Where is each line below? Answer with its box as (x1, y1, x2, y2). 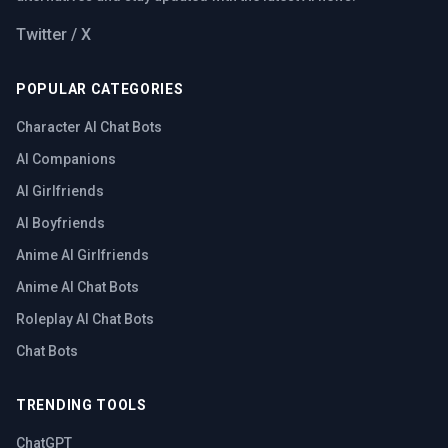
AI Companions (16, 151, 116, 167)
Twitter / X (16, 25, 91, 44)
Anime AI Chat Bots (16, 279, 139, 295)
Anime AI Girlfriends (16, 247, 149, 263)
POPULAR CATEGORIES (16, 81, 184, 97)
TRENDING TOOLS (16, 397, 147, 413)
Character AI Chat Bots (16, 119, 162, 135)
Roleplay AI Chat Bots (16, 311, 154, 327)
